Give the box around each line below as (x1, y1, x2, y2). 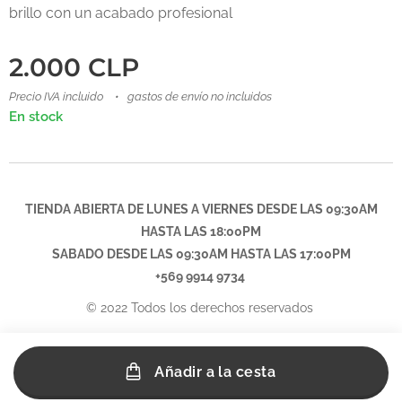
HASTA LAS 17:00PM (227, 247, 351, 261)
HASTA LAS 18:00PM (141, 224, 261, 239)
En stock (9, 109, 63, 125)
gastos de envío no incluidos (127, 90, 272, 103)
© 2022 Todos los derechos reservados (85, 301, 317, 315)
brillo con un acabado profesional (9, 4, 232, 22)
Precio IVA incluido (9, 90, 103, 103)
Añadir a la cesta (154, 363, 276, 380)
